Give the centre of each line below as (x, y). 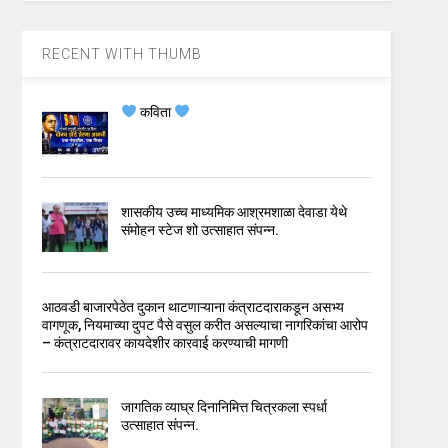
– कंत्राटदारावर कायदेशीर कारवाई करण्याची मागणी (165, 343)
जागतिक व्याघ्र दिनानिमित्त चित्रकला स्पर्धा (223, 407)
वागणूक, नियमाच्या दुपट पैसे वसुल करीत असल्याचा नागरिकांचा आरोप (205, 325)
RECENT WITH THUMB (122, 54)
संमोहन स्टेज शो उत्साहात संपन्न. (199, 230)
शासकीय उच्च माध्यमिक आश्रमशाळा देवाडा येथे (233, 212)
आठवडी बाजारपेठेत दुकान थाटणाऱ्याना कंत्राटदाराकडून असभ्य (193, 307)
